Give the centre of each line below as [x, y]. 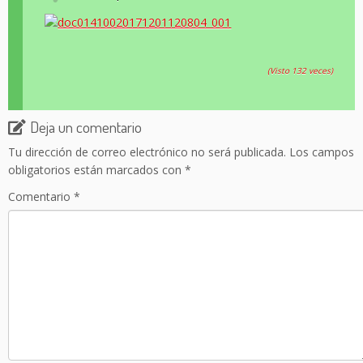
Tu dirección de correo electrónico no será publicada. [147, 152]
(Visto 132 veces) [300, 70]
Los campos [322, 152]
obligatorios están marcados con [96, 170]
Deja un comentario [86, 127]
